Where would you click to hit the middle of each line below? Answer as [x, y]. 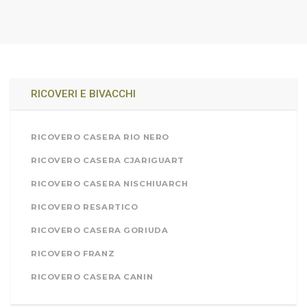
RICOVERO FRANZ [73, 254]
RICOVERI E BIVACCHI [83, 94]
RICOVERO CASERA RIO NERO [100, 137]
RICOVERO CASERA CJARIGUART [108, 161]
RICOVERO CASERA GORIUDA [100, 231]
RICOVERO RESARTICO [85, 207]
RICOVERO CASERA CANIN [92, 277]
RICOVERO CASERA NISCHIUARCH [110, 184]
